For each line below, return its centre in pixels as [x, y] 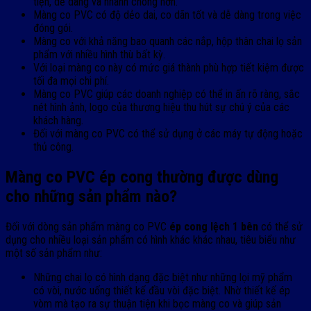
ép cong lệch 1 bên [215, 226]
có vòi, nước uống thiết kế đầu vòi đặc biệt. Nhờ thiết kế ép [162, 290]
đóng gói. [53, 28]
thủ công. [53, 146]
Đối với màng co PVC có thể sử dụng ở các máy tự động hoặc [168, 133]
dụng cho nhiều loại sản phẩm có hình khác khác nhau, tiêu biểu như [151, 239]
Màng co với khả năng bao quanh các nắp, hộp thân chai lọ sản [168, 41]
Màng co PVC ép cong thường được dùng [142, 177]
